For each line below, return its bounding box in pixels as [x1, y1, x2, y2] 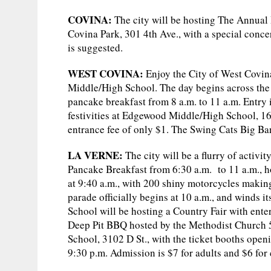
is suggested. [68, 40, 123, 54]
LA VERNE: [68, 147, 123, 163]
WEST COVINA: [68, 65, 143, 81]
